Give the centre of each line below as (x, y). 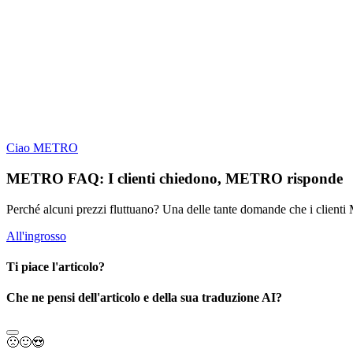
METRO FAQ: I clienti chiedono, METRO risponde (175, 178)
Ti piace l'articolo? (56, 266)
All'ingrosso (36, 236)
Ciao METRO (42, 148)
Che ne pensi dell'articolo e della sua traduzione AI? (144, 298)
